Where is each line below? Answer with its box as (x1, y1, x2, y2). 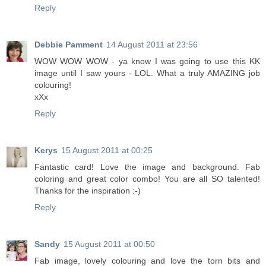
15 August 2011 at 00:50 (64, 239, 155, 249)
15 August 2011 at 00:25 (61, 145, 153, 155)
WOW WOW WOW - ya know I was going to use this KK (34, 56, 260, 66)
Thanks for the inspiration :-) (34, 185, 141, 195)
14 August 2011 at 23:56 (106, 39, 198, 49)
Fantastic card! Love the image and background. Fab (34, 161, 260, 172)
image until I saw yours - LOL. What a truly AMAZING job (34, 68, 260, 78)
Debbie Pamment (34, 39, 103, 49)
